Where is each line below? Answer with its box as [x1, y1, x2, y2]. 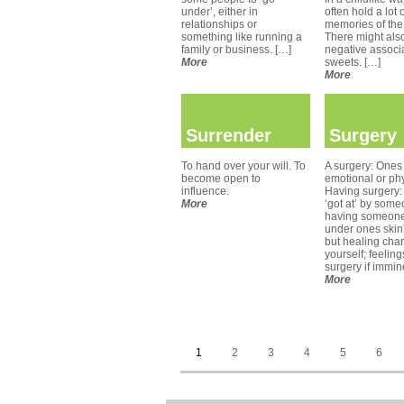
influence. [181, 185, 229, 197]
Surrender [186, 125, 271, 145]
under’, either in [181, 5, 258, 18]
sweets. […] [325, 56, 381, 69]
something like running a [181, 31, 302, 43]
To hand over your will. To [181, 160, 306, 172]
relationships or [181, 18, 257, 31]
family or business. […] [181, 43, 291, 56]
